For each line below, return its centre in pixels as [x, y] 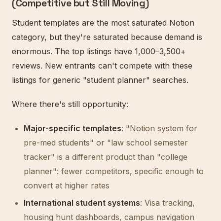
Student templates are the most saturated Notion [103, 23]
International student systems [82, 203]
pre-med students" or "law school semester [106, 143]
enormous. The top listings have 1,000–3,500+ [99, 51]
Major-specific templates [73, 128]
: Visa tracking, [167, 203]
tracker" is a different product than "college [106, 157]
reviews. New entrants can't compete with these [102, 66]
